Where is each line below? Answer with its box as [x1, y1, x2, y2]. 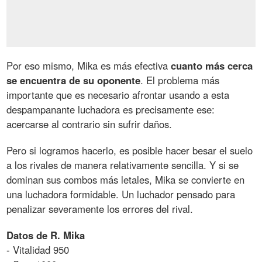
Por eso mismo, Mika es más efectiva [6, 58, 171, 73]
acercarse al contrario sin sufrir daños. [6, 116, 173, 131]
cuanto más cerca [171, 58, 253, 73]
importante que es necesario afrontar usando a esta [6, 87, 230, 102]
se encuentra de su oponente [6, 73, 141, 87]
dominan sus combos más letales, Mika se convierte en [6, 172, 245, 187]
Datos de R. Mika [6, 227, 85, 242]
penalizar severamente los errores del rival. [6, 201, 194, 216]
